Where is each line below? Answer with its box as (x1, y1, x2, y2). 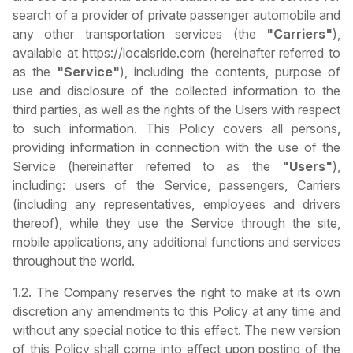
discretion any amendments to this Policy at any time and (13, 303, 340, 320)
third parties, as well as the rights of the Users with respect (13, 102, 340, 118)
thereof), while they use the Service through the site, (13, 215, 340, 232)
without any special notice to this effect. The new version (13, 322, 340, 339)
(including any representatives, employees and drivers (13, 196, 340, 213)
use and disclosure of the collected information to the (13, 83, 340, 99)
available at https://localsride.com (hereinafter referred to (13, 45, 340, 61)
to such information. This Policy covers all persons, (13, 121, 340, 137)
